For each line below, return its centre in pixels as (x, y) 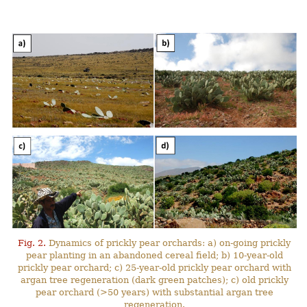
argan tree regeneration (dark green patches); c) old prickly (154, 280)
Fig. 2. (32, 243)
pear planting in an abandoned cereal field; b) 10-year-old (154, 256)
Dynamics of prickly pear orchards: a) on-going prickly (169, 243)
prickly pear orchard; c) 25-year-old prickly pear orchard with (154, 268)
